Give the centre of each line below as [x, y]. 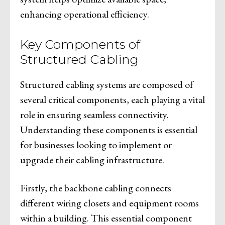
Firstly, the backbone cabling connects [96, 188]
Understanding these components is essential [109, 129]
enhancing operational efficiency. [85, 14]
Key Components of [80, 44]
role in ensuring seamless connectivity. [94, 114]
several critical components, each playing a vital [113, 99]
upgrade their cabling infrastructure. [92, 159]
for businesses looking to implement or [96, 144]
